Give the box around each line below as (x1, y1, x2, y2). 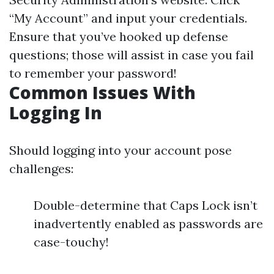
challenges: (9, 161, 73, 176)
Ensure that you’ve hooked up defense (9, 29, 228, 44)
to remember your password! (9, 65, 177, 81)
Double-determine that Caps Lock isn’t (34, 198, 257, 213)
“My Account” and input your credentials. (9, 10, 247, 26)
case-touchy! (34, 234, 109, 250)
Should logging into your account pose (9, 143, 232, 158)
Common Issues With (9, 81, 196, 104)
